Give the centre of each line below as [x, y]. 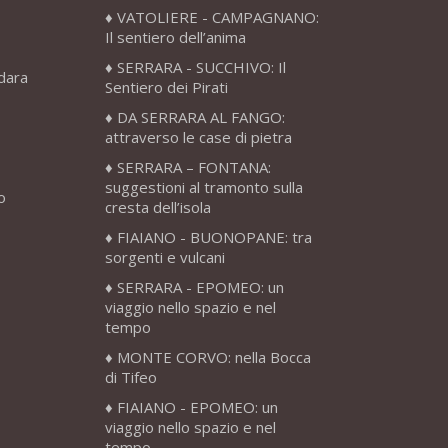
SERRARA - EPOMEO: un [200, 287]
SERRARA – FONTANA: [193, 167]
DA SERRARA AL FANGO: [200, 117]
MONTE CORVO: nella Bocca [213, 357]
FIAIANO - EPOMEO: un [197, 407]
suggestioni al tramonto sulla [203, 187]
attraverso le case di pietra [198, 137]
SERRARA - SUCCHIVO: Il [201, 67]
